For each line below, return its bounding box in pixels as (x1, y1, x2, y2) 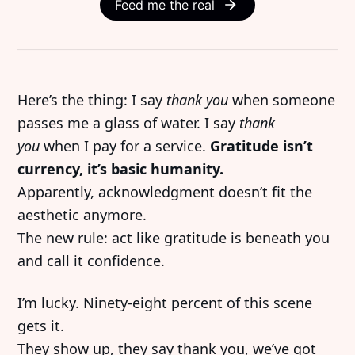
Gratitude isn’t (210, 136, 314, 155)
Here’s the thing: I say (17, 90, 167, 109)
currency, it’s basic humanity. (17, 158, 224, 178)
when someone (228, 90, 336, 109)
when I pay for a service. (40, 136, 211, 155)
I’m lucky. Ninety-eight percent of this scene (17, 292, 313, 312)
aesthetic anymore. (17, 204, 147, 224)
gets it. (17, 315, 65, 335)
